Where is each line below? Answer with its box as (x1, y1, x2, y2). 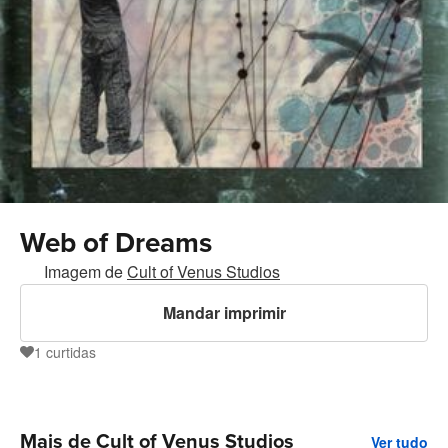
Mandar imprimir (162, 301, 286, 325)
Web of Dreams (20, 226, 212, 261)
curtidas (46, 342, 96, 363)
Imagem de (44, 260, 127, 284)
